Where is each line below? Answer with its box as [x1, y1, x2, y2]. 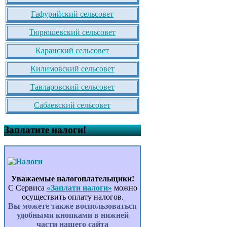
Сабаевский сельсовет [34, 100, 110, 109]
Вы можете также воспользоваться [8, 202, 137, 211]
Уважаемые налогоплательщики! [11, 174, 134, 183]
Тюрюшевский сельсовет [29, 27, 116, 36]
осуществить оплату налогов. [21, 193, 124, 202]
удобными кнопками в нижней [16, 211, 129, 220]
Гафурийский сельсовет [31, 9, 113, 18]
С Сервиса [8, 183, 47, 193]
